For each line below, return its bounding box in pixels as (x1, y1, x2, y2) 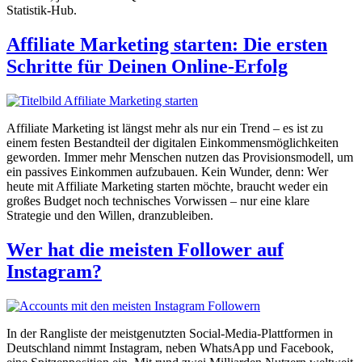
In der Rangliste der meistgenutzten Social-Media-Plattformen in (6, 326, 333, 340)
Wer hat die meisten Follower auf (6, 238, 284, 260)
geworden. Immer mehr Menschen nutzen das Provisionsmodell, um (6, 149, 353, 164)
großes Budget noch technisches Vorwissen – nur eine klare (6, 193, 309, 208)
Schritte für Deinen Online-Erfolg (6, 55, 288, 77)
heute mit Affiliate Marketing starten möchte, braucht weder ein (6, 179, 328, 193)
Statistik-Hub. (6, 2, 77, 17)
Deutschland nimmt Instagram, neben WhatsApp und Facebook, (6, 340, 334, 355)
